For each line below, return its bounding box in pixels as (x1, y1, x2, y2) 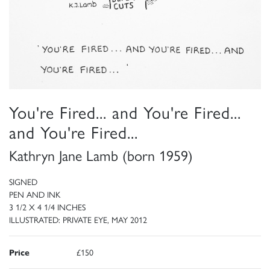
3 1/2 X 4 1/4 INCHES (9, 200, 86, 213)
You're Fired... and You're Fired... (9, 99, 241, 124)
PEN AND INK (9, 187, 60, 200)
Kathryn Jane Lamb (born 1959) (9, 144, 193, 165)
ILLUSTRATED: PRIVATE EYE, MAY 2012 (9, 213, 147, 225)
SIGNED (9, 175, 37, 187)
